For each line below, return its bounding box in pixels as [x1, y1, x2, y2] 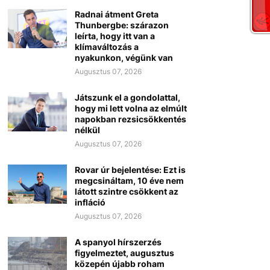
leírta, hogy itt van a [74, 31, 155, 42]
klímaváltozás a [74, 42, 139, 52]
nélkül [74, 125, 100, 136]
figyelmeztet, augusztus [74, 248, 174, 259]
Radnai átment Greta [74, 9, 159, 20]
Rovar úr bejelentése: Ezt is [74, 165, 186, 175]
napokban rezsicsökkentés [74, 114, 186, 125]
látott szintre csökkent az [74, 186, 178, 197]
